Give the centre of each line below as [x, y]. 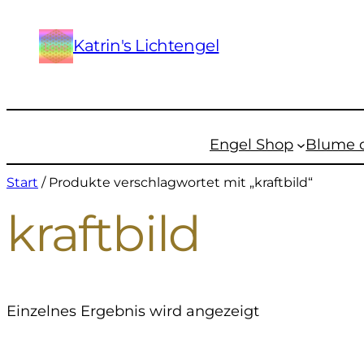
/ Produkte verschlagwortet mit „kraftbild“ [175, 182]
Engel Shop [251, 144]
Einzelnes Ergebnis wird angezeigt [133, 310]
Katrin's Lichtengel [146, 46]
